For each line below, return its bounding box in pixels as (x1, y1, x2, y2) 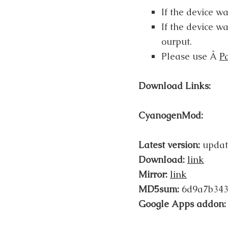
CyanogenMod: (138, 109, 203, 122)
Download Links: (138, 79, 211, 92)
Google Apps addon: (138, 198, 226, 210)
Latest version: (138, 139, 200, 151)
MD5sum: (138, 183, 179, 195)
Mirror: (138, 168, 167, 181)
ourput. (161, 35, 192, 47)
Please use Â (161, 50, 219, 62)
